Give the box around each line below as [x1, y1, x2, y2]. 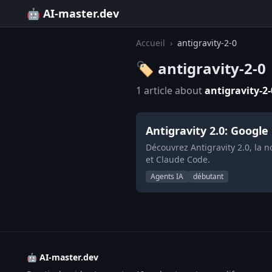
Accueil [136, 37, 165, 49]
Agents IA [151, 171, 183, 182]
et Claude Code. [146, 154, 210, 165]
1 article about [136, 84, 205, 97]
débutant [193, 171, 223, 182]
